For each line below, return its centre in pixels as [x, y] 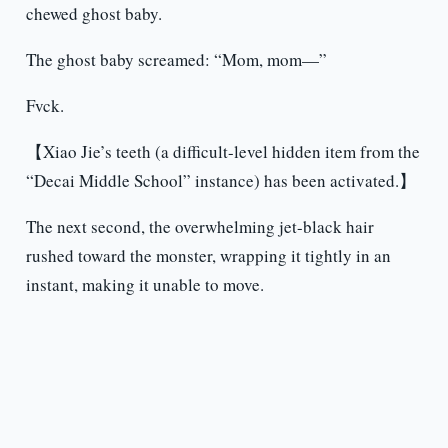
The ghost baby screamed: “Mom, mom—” [176, 60]
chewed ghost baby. [93, 14]
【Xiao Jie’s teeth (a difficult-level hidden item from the [222, 152]
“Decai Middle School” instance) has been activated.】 [220, 181]
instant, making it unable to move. [144, 285]
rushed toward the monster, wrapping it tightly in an [208, 256]
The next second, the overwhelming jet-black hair [199, 227]
